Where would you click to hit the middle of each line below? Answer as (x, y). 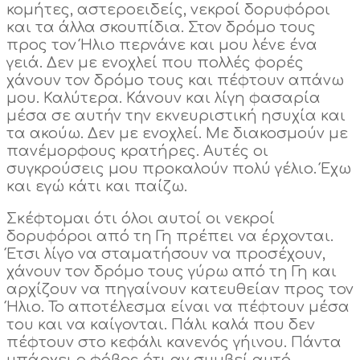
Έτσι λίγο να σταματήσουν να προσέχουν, (166, 254)
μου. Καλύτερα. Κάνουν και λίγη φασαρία (164, 98)
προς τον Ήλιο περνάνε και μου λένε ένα (162, 45)
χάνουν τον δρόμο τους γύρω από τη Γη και (172, 272)
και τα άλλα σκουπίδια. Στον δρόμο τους (161, 28)
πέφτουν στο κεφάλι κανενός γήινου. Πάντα (174, 343)
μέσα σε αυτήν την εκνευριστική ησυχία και (176, 116)
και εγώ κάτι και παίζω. (97, 187)
